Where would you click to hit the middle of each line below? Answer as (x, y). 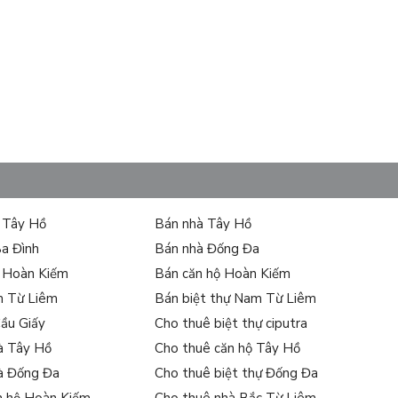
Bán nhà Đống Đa (207, 249)
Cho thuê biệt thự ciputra (231, 324)
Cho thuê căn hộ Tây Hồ (227, 349)
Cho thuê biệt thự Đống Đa (236, 374)
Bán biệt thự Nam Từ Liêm (235, 299)
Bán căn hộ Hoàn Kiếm (222, 274)
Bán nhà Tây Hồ (203, 224)
